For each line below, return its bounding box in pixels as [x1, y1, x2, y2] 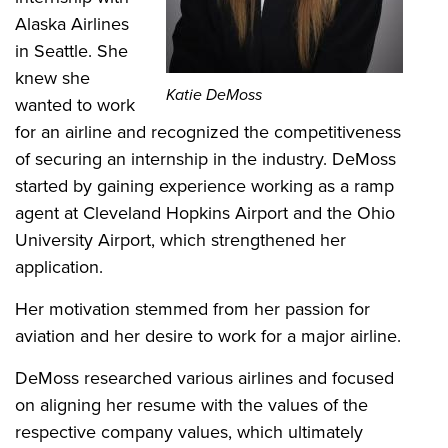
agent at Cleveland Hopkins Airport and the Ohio [15, 199, 395, 225]
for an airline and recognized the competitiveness [15, 118, 401, 144]
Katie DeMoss [166, 82, 262, 106]
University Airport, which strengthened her [15, 226, 346, 252]
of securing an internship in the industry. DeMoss [15, 145, 396, 171]
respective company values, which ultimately [15, 418, 363, 444]
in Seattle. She [15, 37, 128, 63]
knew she [15, 64, 90, 90]
